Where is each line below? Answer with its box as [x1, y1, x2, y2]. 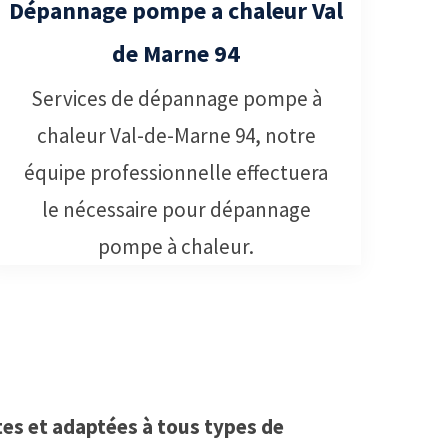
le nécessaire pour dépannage [41, 195, 311, 223]
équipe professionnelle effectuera [24, 158, 328, 186]
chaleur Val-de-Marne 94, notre [36, 121, 316, 149]
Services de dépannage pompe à [30, 84, 322, 112]
